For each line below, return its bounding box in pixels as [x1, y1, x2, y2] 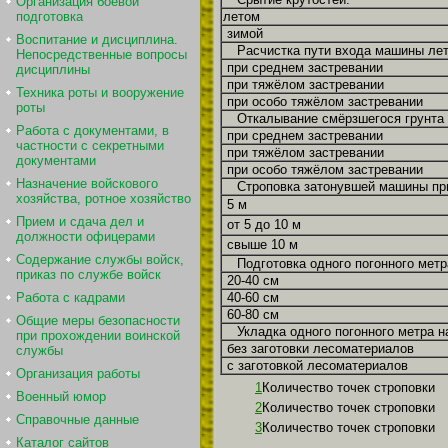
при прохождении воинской [16, 328, 180, 343]
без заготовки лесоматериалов [227, 340, 414, 356]
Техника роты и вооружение [16, 85, 184, 100]
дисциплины [16, 62, 90, 77]
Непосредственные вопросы [16, 47, 187, 62]
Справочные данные [16, 412, 139, 427]
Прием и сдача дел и [16, 214, 144, 229]
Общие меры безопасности [16, 313, 180, 328]
